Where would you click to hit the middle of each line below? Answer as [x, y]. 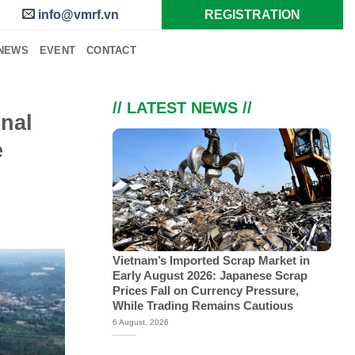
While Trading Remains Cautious [202, 306]
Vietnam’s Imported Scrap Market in [211, 261]
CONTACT [111, 50]
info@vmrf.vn [78, 15]
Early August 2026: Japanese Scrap [210, 276]
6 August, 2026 [140, 323]
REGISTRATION [252, 15]
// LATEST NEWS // [182, 108]
